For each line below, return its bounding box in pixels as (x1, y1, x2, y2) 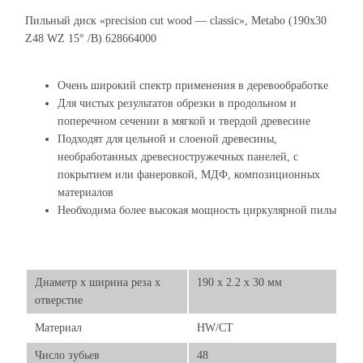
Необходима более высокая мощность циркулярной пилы (58, 204, 336, 216)
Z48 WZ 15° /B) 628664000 (25, 32, 156, 45)
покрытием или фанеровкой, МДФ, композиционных (58, 169, 320, 181)
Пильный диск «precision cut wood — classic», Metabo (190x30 (25, 15, 327, 27)
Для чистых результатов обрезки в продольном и (58, 97, 297, 109)
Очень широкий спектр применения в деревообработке (58, 79, 328, 92)
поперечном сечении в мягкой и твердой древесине (58, 115, 310, 127)
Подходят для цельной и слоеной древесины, (58, 133, 277, 145)
